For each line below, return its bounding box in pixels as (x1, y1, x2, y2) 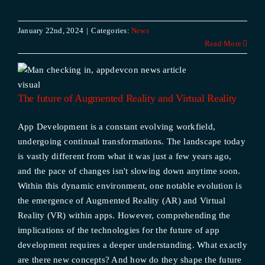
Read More (204, 39, 242, 48)
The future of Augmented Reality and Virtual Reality (17, 92, 237, 104)
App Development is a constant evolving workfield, (17, 122, 216, 131)
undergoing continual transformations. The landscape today (17, 137, 245, 146)
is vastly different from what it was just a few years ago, (17, 151, 232, 161)
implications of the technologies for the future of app (17, 225, 220, 235)
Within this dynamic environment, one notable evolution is (17, 181, 242, 190)
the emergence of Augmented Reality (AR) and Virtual (17, 196, 226, 205)
